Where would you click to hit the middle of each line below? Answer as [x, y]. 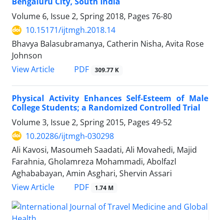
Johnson [27, 56]
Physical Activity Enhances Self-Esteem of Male [110, 98]
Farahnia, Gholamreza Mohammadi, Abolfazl [94, 161]
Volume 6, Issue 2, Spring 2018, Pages [82, 16]
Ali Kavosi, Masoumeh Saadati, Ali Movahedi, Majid [104, 150]
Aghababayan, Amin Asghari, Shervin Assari [92, 173]
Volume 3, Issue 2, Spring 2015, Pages [82, 122]
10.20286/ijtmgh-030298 [70, 136]
